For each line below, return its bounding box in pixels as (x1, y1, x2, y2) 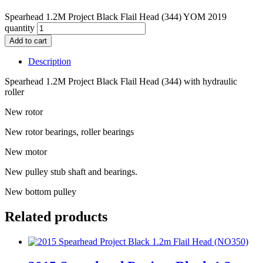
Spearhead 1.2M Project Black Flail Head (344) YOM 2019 (5, 12, 227, 22)
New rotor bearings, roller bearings (5, 127, 134, 137)
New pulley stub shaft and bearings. (5, 167, 137, 177)
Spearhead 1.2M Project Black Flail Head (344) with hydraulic (5, 76, 237, 86)
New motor (5, 147, 47, 157)
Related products (5, 208, 107, 224)
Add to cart (9, 36, 47, 45)
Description (28, 56, 71, 66)
